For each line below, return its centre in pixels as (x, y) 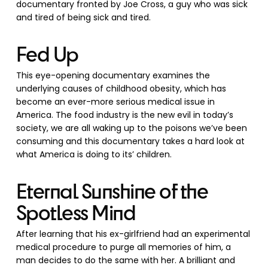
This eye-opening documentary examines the (113, 75)
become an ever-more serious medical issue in (115, 102)
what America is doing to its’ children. (94, 154)
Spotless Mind (76, 212)
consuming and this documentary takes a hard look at (130, 141)
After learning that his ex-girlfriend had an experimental (133, 234)
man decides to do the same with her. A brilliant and (125, 260)
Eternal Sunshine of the (112, 190)
